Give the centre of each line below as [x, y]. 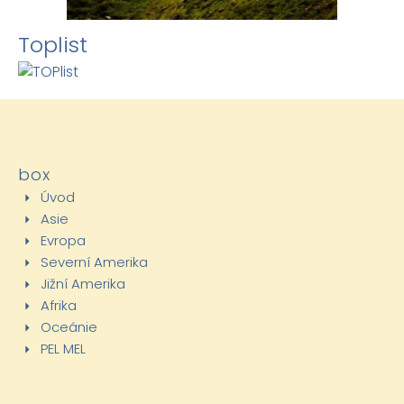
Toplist [53, 45]
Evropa [63, 240]
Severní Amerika [94, 262]
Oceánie [69, 327]
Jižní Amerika [83, 284]
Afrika [59, 305]
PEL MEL [63, 349]
